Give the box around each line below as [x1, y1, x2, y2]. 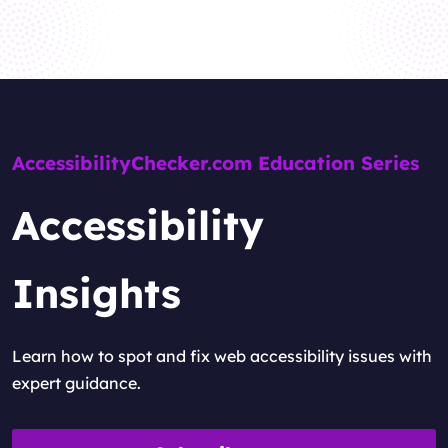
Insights [12, 268, 181, 318]
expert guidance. [12, 373, 141, 393]
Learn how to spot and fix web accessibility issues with [12, 346, 432, 366]
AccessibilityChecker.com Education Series [12, 151, 419, 175]
